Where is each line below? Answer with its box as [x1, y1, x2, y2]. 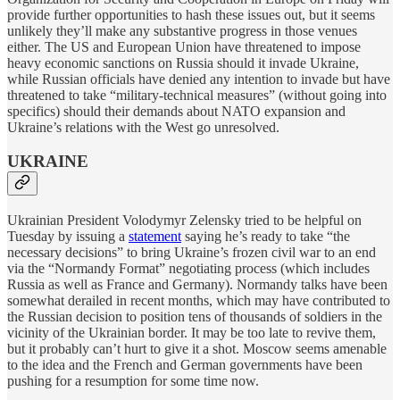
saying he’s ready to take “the [181, 229, 350, 245]
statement [129, 229, 181, 245]
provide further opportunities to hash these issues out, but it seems [7, 6, 375, 22]
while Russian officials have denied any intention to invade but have [7, 71, 390, 87]
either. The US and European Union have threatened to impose [7, 38, 361, 54]
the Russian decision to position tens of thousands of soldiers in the [7, 309, 382, 325]
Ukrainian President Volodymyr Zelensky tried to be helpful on [7, 212, 362, 229]
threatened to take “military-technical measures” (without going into [7, 87, 387, 103]
